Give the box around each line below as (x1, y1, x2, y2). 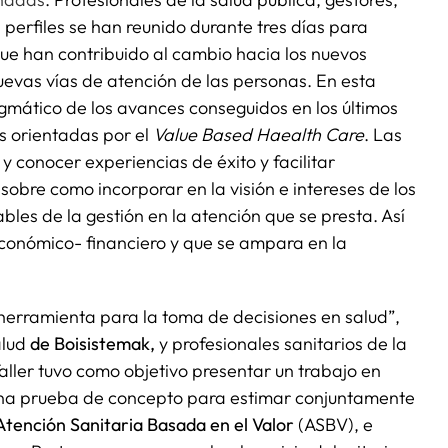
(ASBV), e (294, 412, 373, 436)
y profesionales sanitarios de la (159, 331, 407, 355)
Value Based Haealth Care (153, 122, 364, 146)
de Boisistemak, (30, 331, 159, 355)
